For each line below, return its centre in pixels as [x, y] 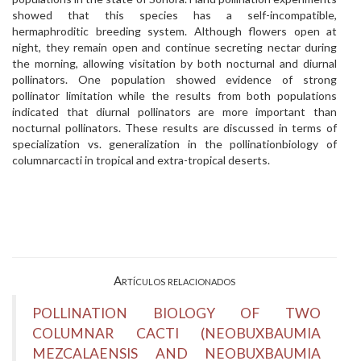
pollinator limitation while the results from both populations [174, 95]
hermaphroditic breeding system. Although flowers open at [174, 31]
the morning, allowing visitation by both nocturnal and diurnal [174, 63]
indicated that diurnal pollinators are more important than [174, 112]
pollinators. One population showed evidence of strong [174, 79]
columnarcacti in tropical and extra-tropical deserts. [141, 160]
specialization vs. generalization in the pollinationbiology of [174, 144]
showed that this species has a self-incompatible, [174, 15]
